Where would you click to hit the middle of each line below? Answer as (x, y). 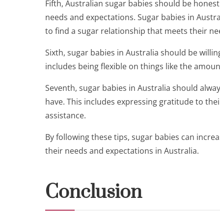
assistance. (66, 115)
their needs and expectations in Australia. (122, 151)
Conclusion (94, 192)
